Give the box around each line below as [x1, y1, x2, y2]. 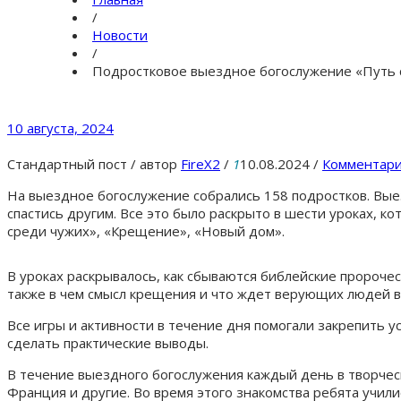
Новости [92, 25, 148, 44]
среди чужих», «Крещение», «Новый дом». [7, 221, 285, 240]
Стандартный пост [7, 154, 127, 173]
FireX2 [181, 154, 220, 173]
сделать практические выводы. [7, 333, 209, 352]
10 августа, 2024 [7, 118, 114, 137]
